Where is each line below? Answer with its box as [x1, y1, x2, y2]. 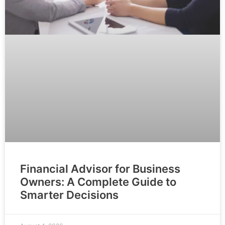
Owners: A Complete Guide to [20, 175, 176, 188]
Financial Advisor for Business [20, 162, 180, 175]
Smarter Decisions [20, 188, 119, 201]
